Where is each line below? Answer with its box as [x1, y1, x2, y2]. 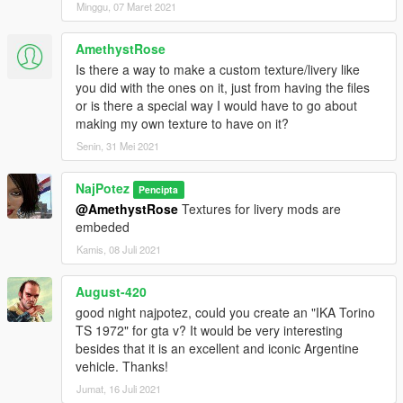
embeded [76, 217, 130, 236]
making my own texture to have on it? [76, 113, 289, 132]
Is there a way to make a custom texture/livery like [76, 59, 360, 78]
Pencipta [139, 182, 179, 196]
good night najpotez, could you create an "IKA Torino [76, 302, 375, 321]
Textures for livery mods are [178, 199, 341, 218]
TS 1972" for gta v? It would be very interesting [76, 320, 343, 339]
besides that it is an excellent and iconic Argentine [76, 338, 359, 357]
